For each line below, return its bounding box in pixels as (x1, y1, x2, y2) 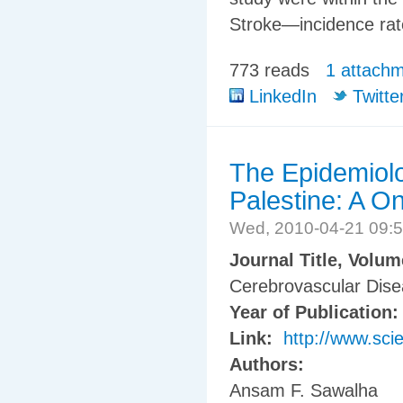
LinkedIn (244, 85, 317, 106)
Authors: (229, 354, 309, 375)
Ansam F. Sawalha (229, 381, 378, 401)
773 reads (229, 59, 309, 80)
